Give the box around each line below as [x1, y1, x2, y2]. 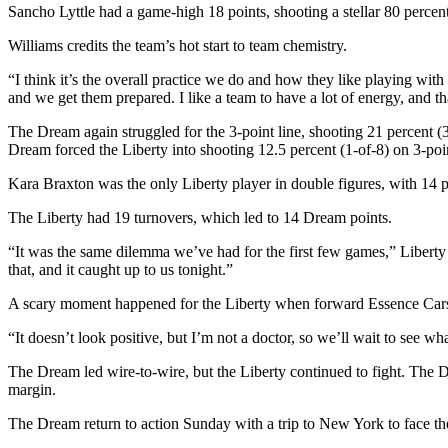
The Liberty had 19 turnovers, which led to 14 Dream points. [8, 209, 392, 227]
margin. [8, 381, 56, 399]
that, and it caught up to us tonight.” [8, 261, 233, 279]
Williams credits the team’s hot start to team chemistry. [8, 37, 347, 55]
